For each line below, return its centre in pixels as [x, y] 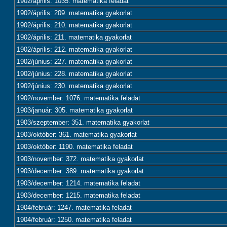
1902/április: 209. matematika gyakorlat [74, 13]
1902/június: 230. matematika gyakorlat [74, 86]
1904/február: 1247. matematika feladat [74, 207]
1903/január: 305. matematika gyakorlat [75, 110]
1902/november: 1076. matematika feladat [79, 98]
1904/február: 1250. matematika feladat [74, 220]
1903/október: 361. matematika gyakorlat [77, 135]
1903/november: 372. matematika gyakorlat [80, 159]
